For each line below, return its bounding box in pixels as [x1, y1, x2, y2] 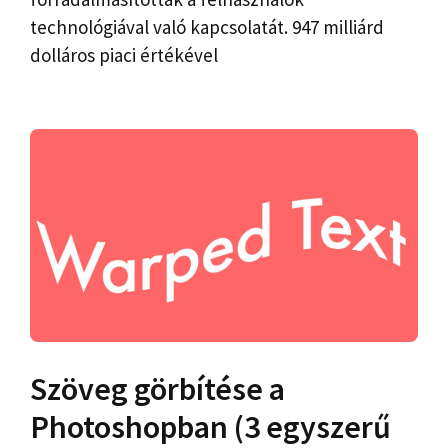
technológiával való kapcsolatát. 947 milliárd [30, 15, 384, 40]
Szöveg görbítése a [30, 368, 285, 409]
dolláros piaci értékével [30, 43, 218, 68]
